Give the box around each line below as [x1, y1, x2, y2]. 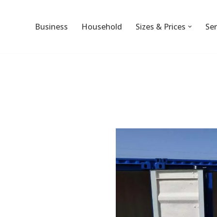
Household [81, 21, 122, 32]
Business [35, 21, 68, 32]
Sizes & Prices [136, 21, 186, 32]
